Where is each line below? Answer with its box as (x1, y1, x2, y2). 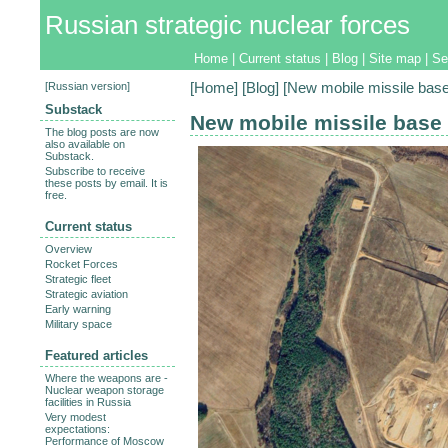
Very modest (45, 411, 106, 424)
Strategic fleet (45, 273, 111, 286)
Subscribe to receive (45, 165, 145, 178)
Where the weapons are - (45, 372, 168, 385)
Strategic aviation (45, 288, 128, 301)
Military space (45, 318, 112, 331)
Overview (45, 243, 92, 256)
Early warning (45, 303, 111, 316)
